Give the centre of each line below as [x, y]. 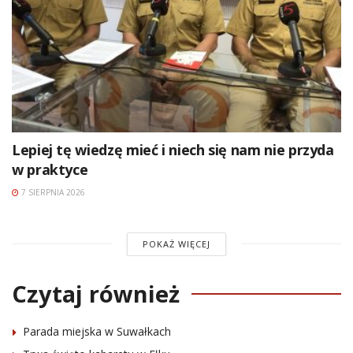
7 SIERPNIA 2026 [52, 192]
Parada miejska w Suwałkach [97, 331]
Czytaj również [96, 293]
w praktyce [50, 169]
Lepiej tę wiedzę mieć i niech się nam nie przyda [173, 149]
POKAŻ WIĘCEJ [176, 243]
